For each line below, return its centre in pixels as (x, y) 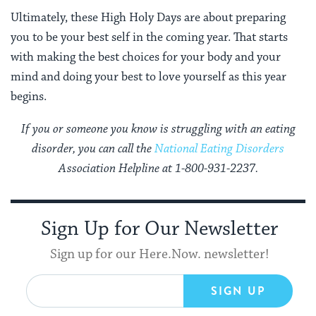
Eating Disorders (242, 148)
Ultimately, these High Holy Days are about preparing (148, 17)
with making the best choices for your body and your (146, 57)
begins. (29, 96)
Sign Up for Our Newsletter (159, 229)
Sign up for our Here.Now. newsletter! (159, 254)
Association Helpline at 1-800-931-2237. (158, 168)
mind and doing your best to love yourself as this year (148, 77)
